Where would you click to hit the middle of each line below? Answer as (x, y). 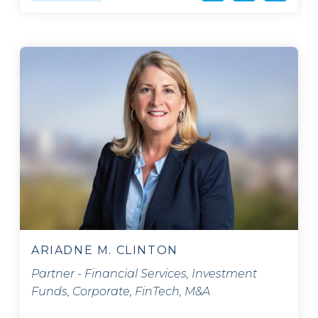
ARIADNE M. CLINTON (105, 251)
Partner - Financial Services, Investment (144, 274)
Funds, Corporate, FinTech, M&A (121, 292)
